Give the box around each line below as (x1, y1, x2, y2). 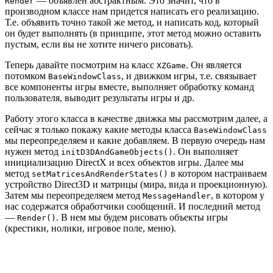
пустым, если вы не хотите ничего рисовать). (5, 38, 193, 49)
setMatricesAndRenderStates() (32, 169, 168, 179)
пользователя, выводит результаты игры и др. (5, 92, 194, 103)
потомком (5, 70, 48, 81)
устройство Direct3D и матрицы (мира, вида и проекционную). (5, 179, 268, 190)
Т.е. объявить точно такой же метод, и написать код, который (5, 16, 259, 27)
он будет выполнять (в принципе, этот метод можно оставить (5, 27, 261, 38)
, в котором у (211, 190, 264, 200)
